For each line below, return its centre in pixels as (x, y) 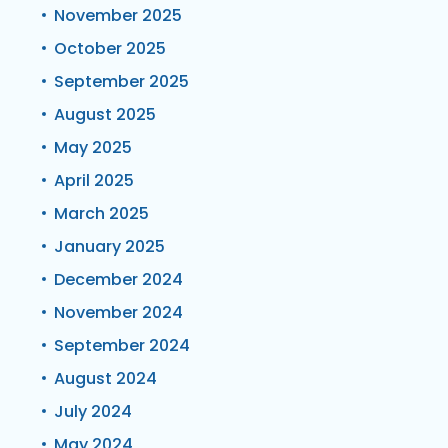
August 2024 (105, 378)
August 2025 (105, 114)
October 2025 (110, 48)
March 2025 (101, 213)
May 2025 (93, 147)
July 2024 (93, 411)
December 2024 (118, 279)
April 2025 (94, 180)
